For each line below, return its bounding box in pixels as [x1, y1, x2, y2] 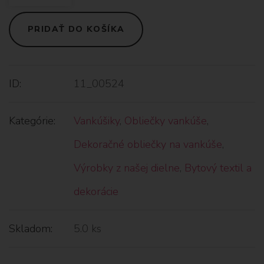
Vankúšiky [74, 113, 120, 128]
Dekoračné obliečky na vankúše [74, 137, 222, 151]
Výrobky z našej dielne [74, 160, 180, 175]
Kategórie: [9, 113, 55, 128]
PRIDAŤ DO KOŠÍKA [28, 23, 125, 35]
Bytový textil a [184, 160, 252, 175]
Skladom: [9, 221, 52, 236]
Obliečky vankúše [124, 113, 207, 128]
